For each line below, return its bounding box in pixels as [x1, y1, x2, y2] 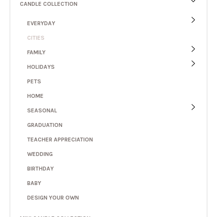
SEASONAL [27, 107, 57, 114]
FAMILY [27, 48, 46, 56]
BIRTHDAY [27, 165, 54, 172]
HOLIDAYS [27, 63, 55, 70]
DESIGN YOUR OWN [27, 194, 79, 201]
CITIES [27, 34, 45, 41]
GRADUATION [27, 121, 62, 128]
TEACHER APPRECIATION [27, 136, 93, 143]
